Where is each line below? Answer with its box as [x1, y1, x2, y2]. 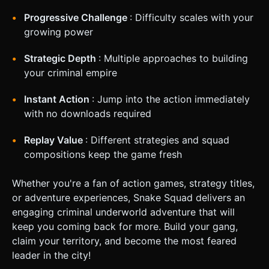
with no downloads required [24, 107, 151, 119]
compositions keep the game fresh [24, 148, 182, 160]
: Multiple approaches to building [98, 52, 248, 64]
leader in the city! [12, 249, 91, 261]
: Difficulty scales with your [130, 11, 253, 23]
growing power [24, 25, 93, 38]
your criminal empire [24, 66, 117, 79]
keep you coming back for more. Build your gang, [12, 220, 238, 232]
